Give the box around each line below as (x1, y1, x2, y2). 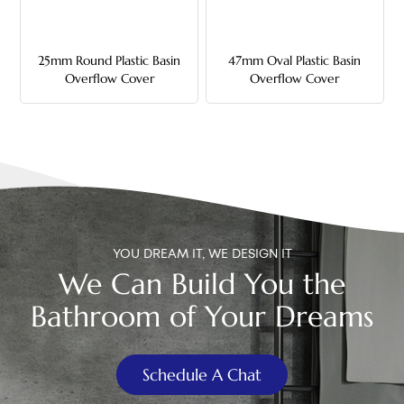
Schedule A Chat (142, 363, 262, 385)
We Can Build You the (59, 265, 345, 302)
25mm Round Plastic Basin (38, 51, 181, 69)
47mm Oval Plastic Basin (228, 51, 362, 69)
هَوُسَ (186, 64, 217, 78)
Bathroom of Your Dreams (31, 298, 373, 335)
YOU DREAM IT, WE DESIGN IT (112, 248, 292, 260)
